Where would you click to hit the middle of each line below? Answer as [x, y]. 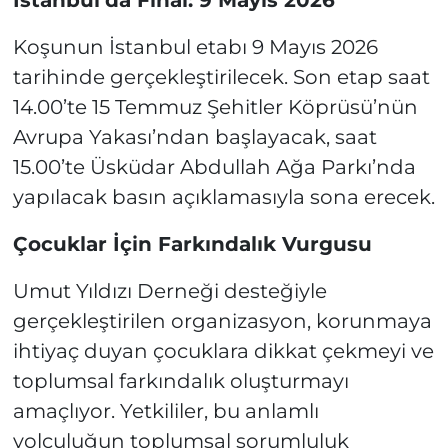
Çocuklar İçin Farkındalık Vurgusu [192, 243]
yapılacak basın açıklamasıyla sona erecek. [223, 196]
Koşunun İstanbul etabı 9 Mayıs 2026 [195, 46]
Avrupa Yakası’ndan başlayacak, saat [194, 136]
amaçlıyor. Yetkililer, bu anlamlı [165, 410]
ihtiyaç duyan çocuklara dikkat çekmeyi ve [223, 350]
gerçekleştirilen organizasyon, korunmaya [222, 320]
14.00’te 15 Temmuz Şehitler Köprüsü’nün [215, 106]
